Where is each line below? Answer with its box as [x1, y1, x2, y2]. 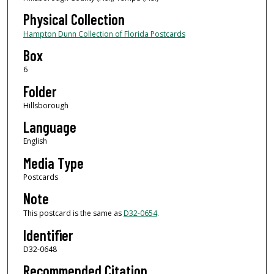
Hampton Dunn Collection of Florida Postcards [23, 29, 185, 40]
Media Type [23, 154, 84, 172]
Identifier [23, 226, 73, 244]
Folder [23, 82, 56, 100]
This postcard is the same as [23, 208, 124, 219]
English [23, 136, 47, 147]
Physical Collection [23, 10, 125, 29]
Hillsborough [23, 100, 68, 111]
